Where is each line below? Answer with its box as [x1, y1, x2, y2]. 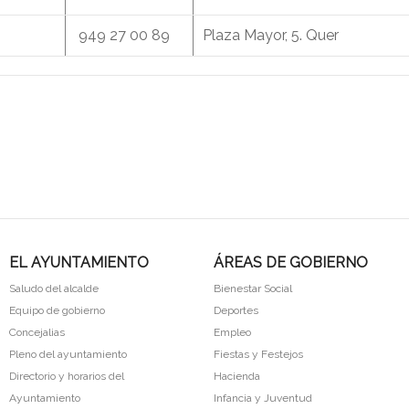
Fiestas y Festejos [213, 347, 303, 361]
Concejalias [8, 325, 65, 339]
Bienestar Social [213, 281, 292, 295]
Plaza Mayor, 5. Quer [203, 26, 342, 45]
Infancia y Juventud [213, 391, 312, 404]
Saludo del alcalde [8, 281, 99, 295]
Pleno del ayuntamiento [8, 347, 127, 361]
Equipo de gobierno [8, 303, 105, 317]
